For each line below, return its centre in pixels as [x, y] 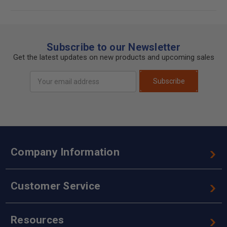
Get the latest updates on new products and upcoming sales [113, 57]
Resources [37, 220]
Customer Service [55, 186]
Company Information [65, 152]
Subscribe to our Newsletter [113, 47]
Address [43, 86]
